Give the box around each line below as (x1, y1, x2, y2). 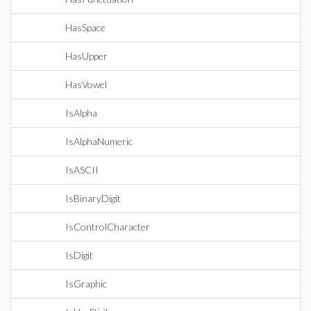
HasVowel (65, 78, 107, 90)
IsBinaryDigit (65, 192, 121, 204)
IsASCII (65, 164, 99, 176)
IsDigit (65, 249, 93, 261)
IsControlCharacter (65, 221, 150, 233)
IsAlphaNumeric (65, 135, 133, 147)
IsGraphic (65, 278, 107, 289)
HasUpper (65, 50, 108, 62)
